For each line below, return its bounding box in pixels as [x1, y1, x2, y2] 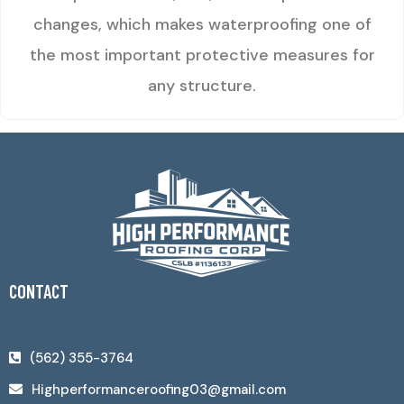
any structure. [148, 75, 256, 97]
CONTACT [9, 280, 69, 302]
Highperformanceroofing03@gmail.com [32, 380, 286, 399]
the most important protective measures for [29, 44, 375, 67]
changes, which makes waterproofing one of [32, 14, 372, 36]
